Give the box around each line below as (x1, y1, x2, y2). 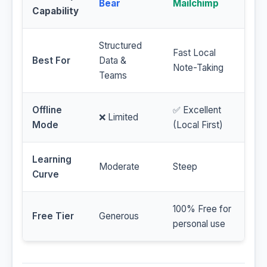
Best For (32, 55, 70, 67)
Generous (99, 210, 139, 222)
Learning (32, 154, 72, 166)
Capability (32, 5, 79, 17)
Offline (32, 104, 62, 116)
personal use (173, 218, 225, 230)
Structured (99, 40, 142, 52)
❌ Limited (99, 111, 138, 123)
